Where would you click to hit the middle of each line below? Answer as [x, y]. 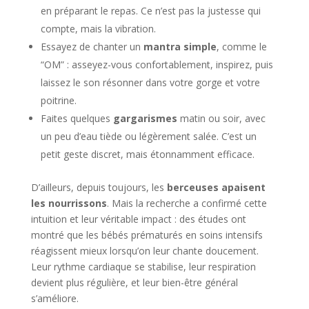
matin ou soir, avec [221, 118]
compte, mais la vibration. [98, 28]
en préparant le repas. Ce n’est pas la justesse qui [150, 10]
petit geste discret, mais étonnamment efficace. [147, 154]
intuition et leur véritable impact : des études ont [138, 219]
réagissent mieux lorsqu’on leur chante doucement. [144, 250]
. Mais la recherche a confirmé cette [187, 203]
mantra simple [180, 46]
